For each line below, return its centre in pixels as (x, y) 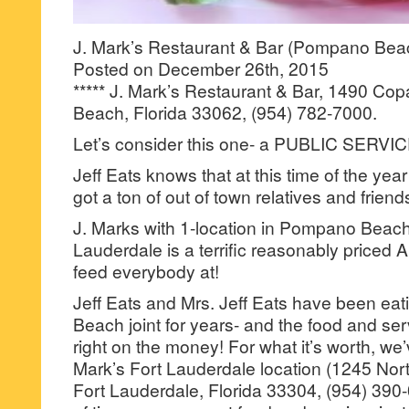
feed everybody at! (146, 271)
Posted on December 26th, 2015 (201, 68)
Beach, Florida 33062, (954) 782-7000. (225, 112)
